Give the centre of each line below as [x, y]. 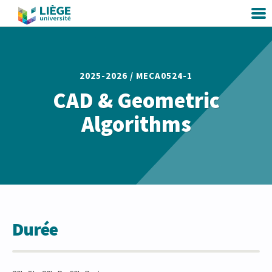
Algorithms [136, 124]
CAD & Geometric [136, 100]
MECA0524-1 [164, 76]
